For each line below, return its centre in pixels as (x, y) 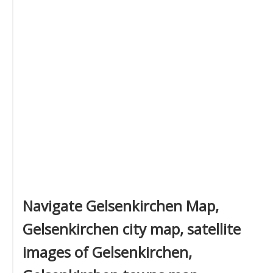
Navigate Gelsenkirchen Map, (121, 206)
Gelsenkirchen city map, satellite (132, 229)
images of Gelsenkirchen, (107, 252)
